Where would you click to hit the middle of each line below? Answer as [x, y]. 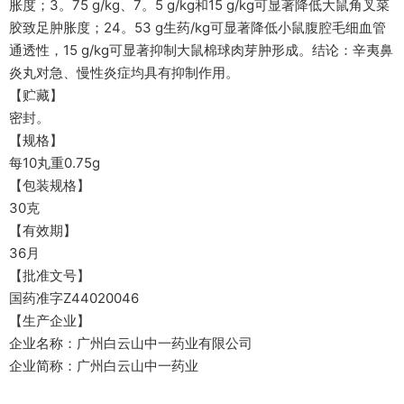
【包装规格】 [50, 185]
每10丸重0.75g [55, 163]
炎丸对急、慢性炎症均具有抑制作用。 [124, 73]
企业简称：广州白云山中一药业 [104, 366]
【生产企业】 [50, 321]
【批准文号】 [50, 275]
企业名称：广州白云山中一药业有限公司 [131, 343]
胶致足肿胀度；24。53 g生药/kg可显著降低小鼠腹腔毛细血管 [197, 28]
